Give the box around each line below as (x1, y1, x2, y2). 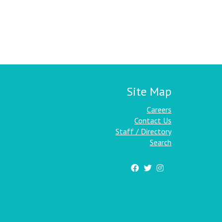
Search (150, 137, 171, 147)
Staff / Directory (115, 126, 171, 136)
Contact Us (134, 115, 171, 125)
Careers (147, 105, 171, 114)
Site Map (126, 84, 171, 99)
